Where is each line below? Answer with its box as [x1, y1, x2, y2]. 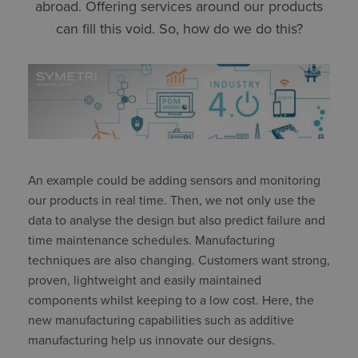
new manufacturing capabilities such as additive [28, 312, 294, 329]
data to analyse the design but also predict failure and [28, 213, 325, 229]
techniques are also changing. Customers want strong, [28, 253, 330, 269]
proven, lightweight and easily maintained [28, 272, 261, 289]
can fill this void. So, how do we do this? [55, 19, 303, 38]
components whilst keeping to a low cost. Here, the [28, 292, 314, 309]
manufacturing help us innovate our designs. [28, 332, 278, 349]
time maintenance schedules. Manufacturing [28, 233, 275, 249]
